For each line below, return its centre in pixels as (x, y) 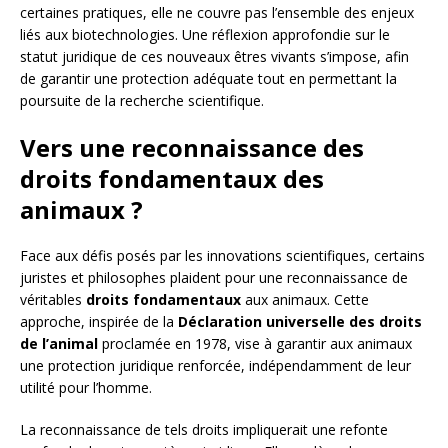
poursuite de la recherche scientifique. (142, 101)
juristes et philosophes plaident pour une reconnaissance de (214, 278)
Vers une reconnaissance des (192, 148)
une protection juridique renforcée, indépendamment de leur (215, 366)
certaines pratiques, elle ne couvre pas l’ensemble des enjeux (217, 13)
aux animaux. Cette (305, 300)
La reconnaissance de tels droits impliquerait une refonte (204, 430)
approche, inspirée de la (99, 322)
